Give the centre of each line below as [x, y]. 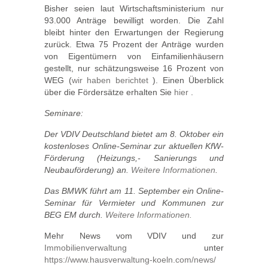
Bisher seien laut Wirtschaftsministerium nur [134, 8]
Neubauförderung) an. [88, 170]
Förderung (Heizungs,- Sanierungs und [134, 158]
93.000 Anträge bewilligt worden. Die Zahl [134, 20]
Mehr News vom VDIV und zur [134, 236]
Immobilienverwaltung [86, 248]
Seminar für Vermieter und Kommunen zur [134, 203]
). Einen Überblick [188, 80]
